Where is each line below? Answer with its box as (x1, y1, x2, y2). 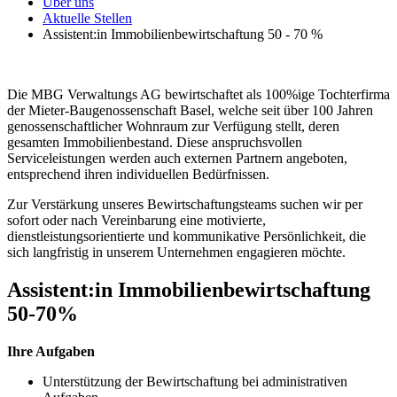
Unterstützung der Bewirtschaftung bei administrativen (43, 373, 347, 389)
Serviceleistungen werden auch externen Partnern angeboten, (7, 151, 347, 167)
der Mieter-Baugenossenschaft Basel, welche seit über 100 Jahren (7, 103, 373, 119)
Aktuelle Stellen (43, 11, 132, 27)
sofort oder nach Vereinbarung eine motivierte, (7, 213, 266, 229)
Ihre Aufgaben (7, 343, 95, 359)
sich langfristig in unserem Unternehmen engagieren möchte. (7, 245, 346, 261)
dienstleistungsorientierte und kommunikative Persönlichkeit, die (7, 229, 366, 245)
